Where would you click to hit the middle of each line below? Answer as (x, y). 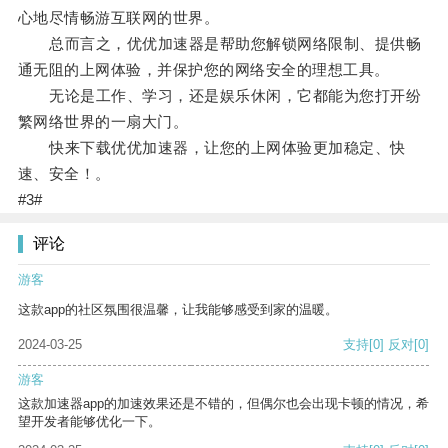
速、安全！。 (64, 174)
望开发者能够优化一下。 (89, 422)
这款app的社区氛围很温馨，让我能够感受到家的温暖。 (178, 310)
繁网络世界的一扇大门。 (103, 122)
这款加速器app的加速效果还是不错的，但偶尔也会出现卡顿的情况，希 (223, 404)
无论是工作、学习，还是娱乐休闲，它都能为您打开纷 (219, 96)
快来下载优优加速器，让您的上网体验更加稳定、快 (211, 148)
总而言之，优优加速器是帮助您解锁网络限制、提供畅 (219, 44)
